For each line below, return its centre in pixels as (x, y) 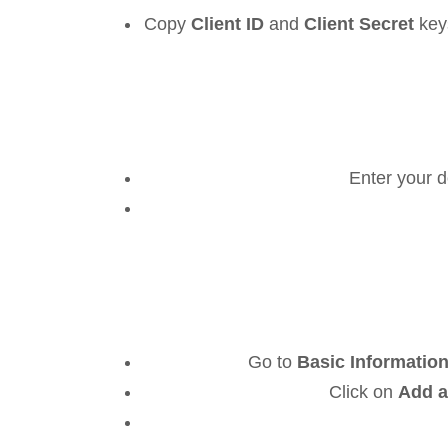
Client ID (227, 23)
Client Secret (359, 23)
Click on (363, 392)
